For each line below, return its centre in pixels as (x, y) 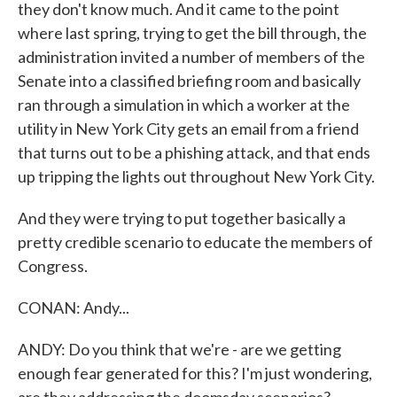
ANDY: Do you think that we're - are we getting (179, 349)
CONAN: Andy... (74, 307)
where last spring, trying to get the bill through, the (192, 33)
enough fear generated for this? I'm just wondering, (195, 373)
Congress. (53, 266)
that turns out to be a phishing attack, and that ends (194, 152)
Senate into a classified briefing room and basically (189, 81)
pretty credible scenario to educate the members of (195, 242)
